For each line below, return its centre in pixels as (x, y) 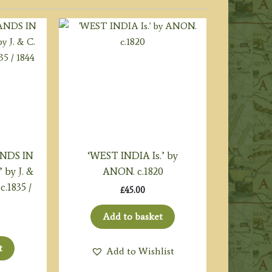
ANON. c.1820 (133, 172)
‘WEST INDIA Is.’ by (133, 156)
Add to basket (133, 216)
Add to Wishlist (141, 251)
